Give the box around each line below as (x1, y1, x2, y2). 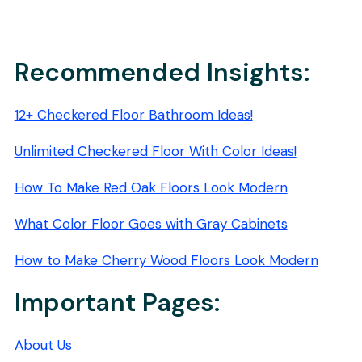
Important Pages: (14, 286, 220, 320)
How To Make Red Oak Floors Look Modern (14, 179, 288, 197)
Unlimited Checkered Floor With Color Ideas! (14, 142, 297, 161)
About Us (14, 336, 72, 355)
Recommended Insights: (14, 56, 309, 90)
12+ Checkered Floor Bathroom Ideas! (14, 106, 253, 124)
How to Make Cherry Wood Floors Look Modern (14, 251, 318, 270)
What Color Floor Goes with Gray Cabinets (14, 215, 288, 234)
